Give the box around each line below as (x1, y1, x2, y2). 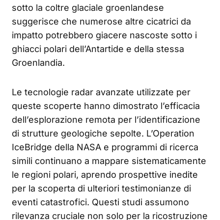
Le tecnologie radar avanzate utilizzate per (12, 86, 191, 97)
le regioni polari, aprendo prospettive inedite (12, 169, 198, 180)
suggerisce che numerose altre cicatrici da (12, 16, 191, 27)
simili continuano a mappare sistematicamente (12, 155, 206, 166)
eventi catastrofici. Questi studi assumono (12, 196, 189, 207)
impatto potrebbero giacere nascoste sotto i (12, 29, 197, 40)
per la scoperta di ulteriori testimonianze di (12, 183, 191, 193)
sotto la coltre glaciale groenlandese (12, 2, 164, 13)
